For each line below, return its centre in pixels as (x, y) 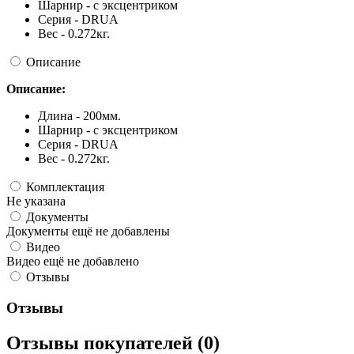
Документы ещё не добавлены (88, 232)
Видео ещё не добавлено (73, 262)
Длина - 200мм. (79, 116)
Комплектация (65, 187)
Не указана (36, 201)
